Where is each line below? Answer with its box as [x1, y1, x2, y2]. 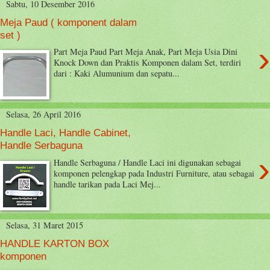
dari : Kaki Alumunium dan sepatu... [54, 67, 180, 80]
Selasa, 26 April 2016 [6, 108, 81, 121]
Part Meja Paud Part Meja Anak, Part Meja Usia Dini [54, 46, 238, 58]
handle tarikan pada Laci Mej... [54, 178, 162, 190]
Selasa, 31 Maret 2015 [6, 219, 83, 231]
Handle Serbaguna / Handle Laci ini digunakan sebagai [54, 156, 242, 168]
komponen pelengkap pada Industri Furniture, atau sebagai [54, 167, 255, 179]
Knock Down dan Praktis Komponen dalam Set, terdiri [54, 57, 242, 69]
